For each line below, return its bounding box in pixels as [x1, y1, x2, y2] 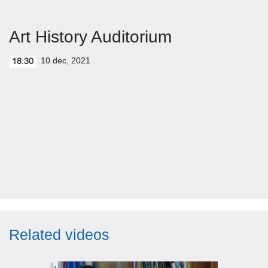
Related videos [9, 226, 109, 243]
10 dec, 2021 [41, 56, 90, 65]
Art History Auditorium [9, 28, 172, 46]
